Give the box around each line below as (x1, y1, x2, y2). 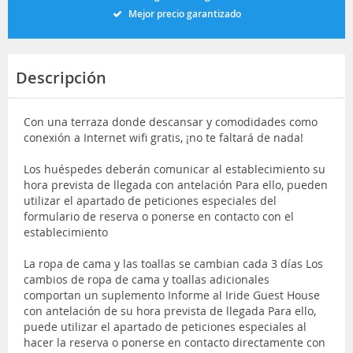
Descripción (16, 66, 106, 88)
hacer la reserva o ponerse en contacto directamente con (24, 334, 325, 350)
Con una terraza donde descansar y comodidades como (24, 113, 318, 129)
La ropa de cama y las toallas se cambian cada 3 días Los (24, 255, 323, 271)
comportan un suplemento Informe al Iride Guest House (24, 287, 320, 303)
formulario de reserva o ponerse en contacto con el (24, 208, 294, 224)
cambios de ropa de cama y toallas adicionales (24, 271, 269, 287)
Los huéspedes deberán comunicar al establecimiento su (24, 161, 325, 176)
